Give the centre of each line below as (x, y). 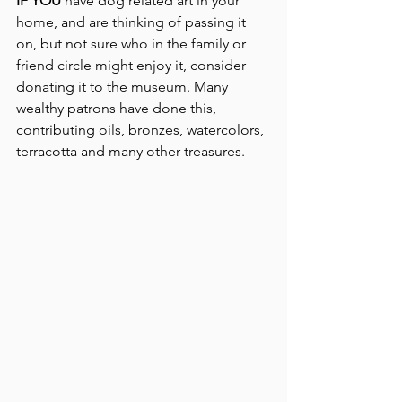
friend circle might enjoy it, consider (133, 66)
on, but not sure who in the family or (133, 44)
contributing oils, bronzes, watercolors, (142, 130)
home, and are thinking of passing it (133, 22)
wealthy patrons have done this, (118, 109)
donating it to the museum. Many (124, 87)
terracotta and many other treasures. (131, 152)
